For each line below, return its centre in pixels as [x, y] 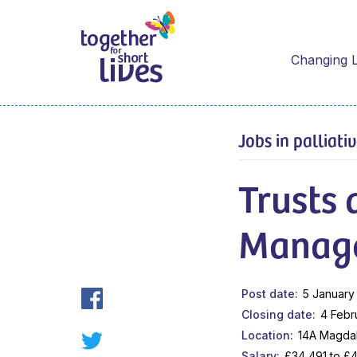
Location [266, 335]
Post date [269, 293]
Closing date [277, 314]
